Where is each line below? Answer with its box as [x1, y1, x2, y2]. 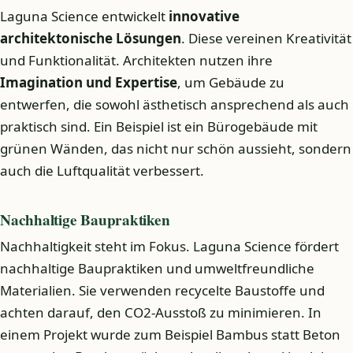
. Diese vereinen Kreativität [181, 29, 351, 48]
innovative [169, 7, 240, 26]
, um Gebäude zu [177, 73, 284, 92]
